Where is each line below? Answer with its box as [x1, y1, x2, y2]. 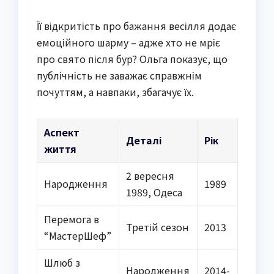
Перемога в [44, 212, 100, 227]
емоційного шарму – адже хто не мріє [37, 35, 220, 50]
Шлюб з [44, 255, 81, 270]
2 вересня [126, 168, 175, 183]
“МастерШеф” [44, 228, 112, 243]
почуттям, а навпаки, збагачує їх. [37, 84, 194, 100]
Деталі [126, 133, 162, 148]
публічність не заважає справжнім [37, 68, 202, 83]
